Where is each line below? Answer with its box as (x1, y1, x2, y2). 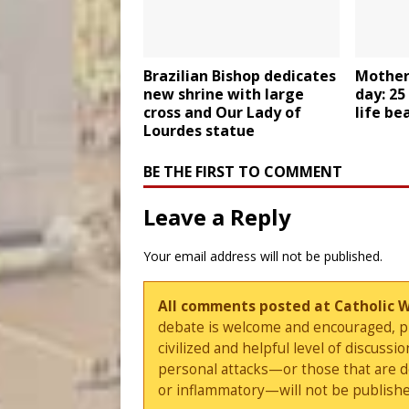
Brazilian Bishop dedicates (143, 66, 336, 87)
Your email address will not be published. (143, 247, 383, 266)
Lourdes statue (143, 121, 255, 142)
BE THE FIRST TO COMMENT (143, 162, 342, 183)
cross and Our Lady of (143, 102, 301, 123)
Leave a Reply (143, 202, 291, 233)
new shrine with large (143, 84, 304, 105)
